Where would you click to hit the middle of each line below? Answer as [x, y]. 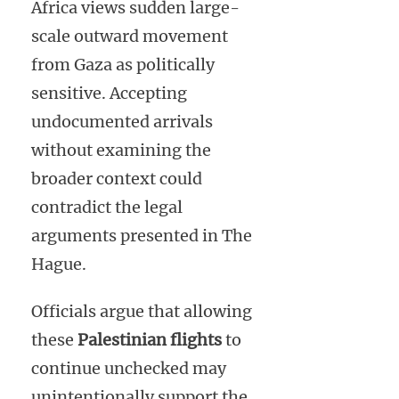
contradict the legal [107, 207]
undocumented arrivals [122, 121]
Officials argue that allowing [142, 311]
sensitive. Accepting [109, 93]
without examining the [121, 150]
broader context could [117, 178]
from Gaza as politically [123, 64]
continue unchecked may [129, 368]
